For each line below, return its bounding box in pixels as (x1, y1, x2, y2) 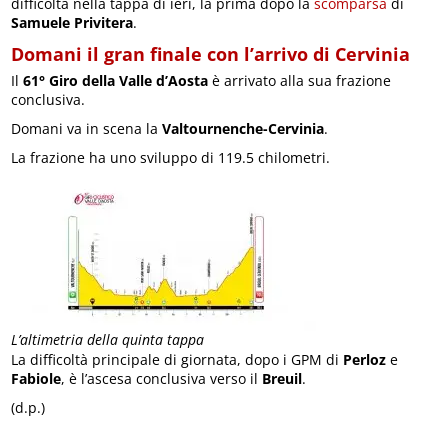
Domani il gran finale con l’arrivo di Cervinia (11, 41, 411, 66)
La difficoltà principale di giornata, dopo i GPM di (11, 349, 344, 369)
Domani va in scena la (11, 118, 163, 138)
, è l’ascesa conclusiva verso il (61, 368, 263, 388)
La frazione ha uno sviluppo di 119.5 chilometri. (11, 147, 331, 167)
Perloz (343, 349, 387, 369)
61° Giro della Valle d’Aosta (23, 70, 209, 90)
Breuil (262, 368, 303, 388)
